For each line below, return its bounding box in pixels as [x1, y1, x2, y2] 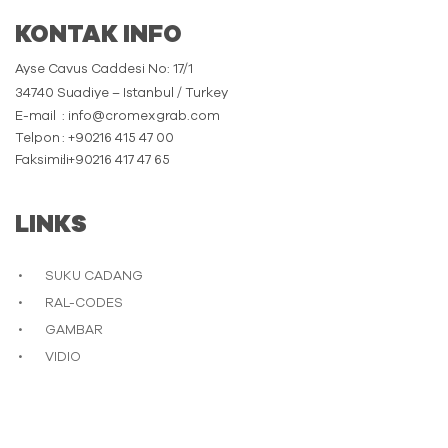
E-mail [15, 110, 56, 124]
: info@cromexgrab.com [62, 110, 220, 124]
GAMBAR [45, 324, 103, 338]
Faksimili [15, 154, 69, 168]
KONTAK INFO [15, 23, 182, 48]
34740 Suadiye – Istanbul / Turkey [15, 87, 228, 101]
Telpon [15, 132, 60, 146]
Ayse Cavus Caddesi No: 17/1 [15, 63, 193, 77]
